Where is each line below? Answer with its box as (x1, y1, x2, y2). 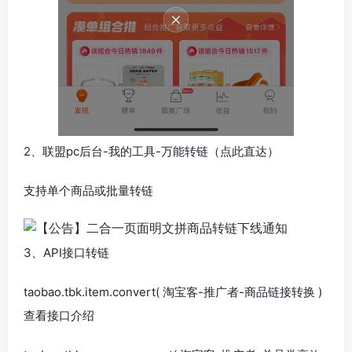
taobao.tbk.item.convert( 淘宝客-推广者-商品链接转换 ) (24, 284, 322, 300)
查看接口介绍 (24, 308, 94, 324)
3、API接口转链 (24, 245, 109, 261)
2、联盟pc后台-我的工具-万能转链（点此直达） (24, 144, 279, 159)
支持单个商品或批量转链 (24, 183, 153, 199)
